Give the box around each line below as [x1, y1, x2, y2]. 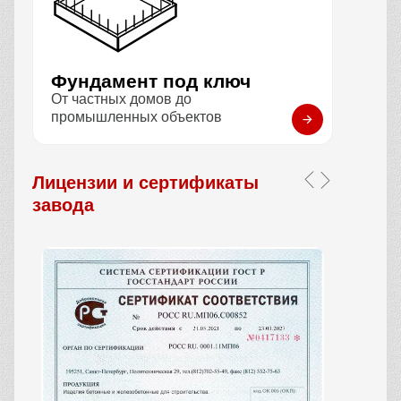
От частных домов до [51, 91, 192, 107]
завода [32, 195, 94, 216]
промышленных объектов [51, 109, 222, 125]
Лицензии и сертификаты [32, 173, 259, 193]
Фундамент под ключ [51, 71, 261, 92]
